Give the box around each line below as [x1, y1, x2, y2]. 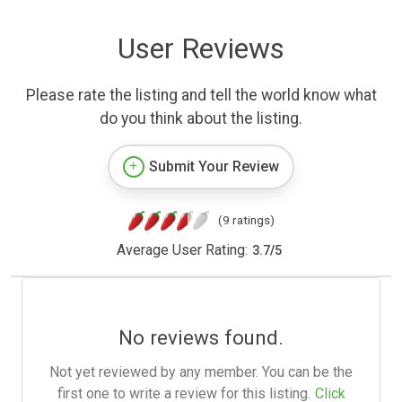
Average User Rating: [116, 241, 248, 259]
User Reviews [118, 31, 284, 66]
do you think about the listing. [100, 109, 302, 128]
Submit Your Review [149, 158, 279, 176]
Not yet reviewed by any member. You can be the [49, 363, 353, 381]
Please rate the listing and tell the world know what [25, 86, 377, 105]
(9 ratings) [217, 213, 275, 228]
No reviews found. [118, 326, 284, 350]
